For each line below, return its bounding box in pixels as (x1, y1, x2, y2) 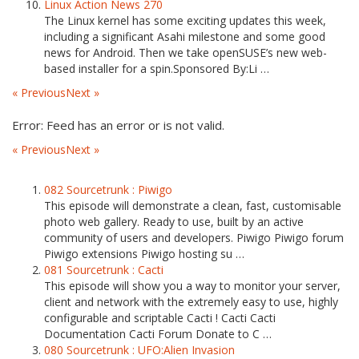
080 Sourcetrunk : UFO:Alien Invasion (44, 342, 235, 357)
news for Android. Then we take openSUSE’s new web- (44, 45, 327, 60)
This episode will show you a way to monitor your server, (44, 278, 341, 293)
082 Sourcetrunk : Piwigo (44, 182, 172, 197)
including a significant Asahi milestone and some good (44, 29, 325, 44)
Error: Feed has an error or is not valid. (12, 117, 224, 133)
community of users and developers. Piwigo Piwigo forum (44, 230, 344, 245)
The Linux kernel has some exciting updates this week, (44, 13, 326, 28)
